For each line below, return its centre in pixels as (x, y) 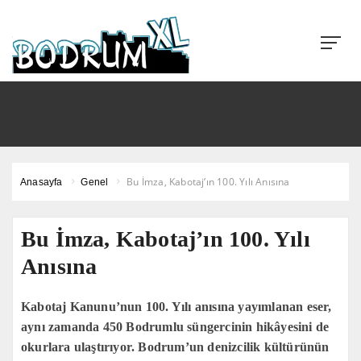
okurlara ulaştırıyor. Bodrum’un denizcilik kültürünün (175, 347)
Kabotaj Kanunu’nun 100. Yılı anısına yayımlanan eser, (176, 307)
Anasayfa (41, 182)
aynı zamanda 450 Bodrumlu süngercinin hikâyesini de (175, 327)
